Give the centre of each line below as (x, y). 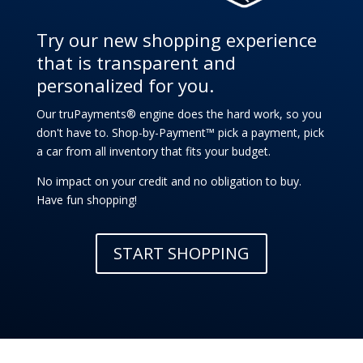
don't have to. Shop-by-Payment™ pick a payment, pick (180, 132)
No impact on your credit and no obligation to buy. (169, 181)
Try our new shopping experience (176, 39)
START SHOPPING (181, 253)
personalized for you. (125, 85)
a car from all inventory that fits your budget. (153, 151)
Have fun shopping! (86, 199)
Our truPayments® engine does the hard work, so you (179, 113)
